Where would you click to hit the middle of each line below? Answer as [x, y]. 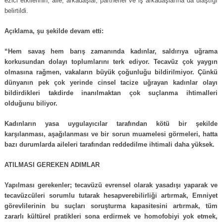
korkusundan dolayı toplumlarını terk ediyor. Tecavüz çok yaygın [111, 62]
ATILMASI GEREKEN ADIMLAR [52, 165]
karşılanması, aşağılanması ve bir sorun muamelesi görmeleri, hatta [111, 134]
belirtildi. [16, 11]
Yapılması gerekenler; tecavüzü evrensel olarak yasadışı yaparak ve [111, 185]
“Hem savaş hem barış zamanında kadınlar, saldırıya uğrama [111, 51]
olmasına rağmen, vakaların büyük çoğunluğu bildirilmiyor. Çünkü [111, 72]
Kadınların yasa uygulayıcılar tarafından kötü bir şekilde [111, 124]
